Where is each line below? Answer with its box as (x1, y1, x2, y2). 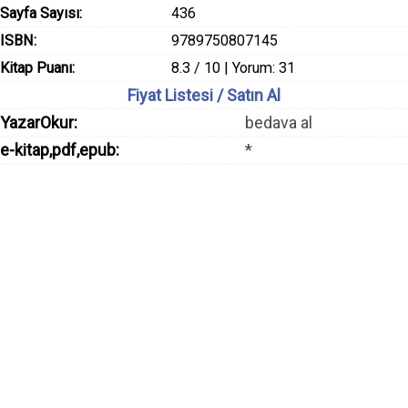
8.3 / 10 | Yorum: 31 (171, 59, 296, 76)
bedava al (244, 113, 312, 132)
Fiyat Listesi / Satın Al (127, 86, 280, 105)
